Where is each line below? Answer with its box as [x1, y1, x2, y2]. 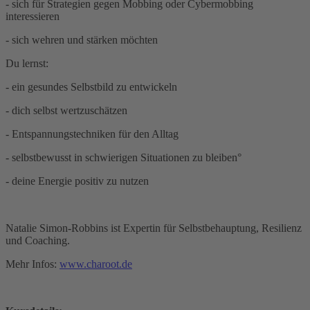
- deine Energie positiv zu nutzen [6, 174, 149, 187]
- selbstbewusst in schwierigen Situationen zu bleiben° [6, 151, 241, 163]
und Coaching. [6, 234, 70, 246]
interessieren [6, 10, 60, 22]
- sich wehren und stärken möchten [6, 33, 158, 46]
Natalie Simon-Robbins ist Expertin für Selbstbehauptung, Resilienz [6, 221, 302, 234]
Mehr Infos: [6, 257, 60, 270]
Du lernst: [6, 57, 48, 69]
